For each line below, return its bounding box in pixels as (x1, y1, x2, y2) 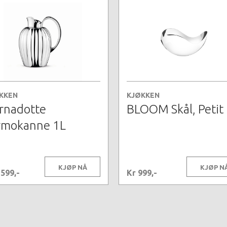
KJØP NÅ (58, 164, 87, 171)
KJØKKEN (127, 91, 160, 100)
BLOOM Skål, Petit (127, 102, 223, 117)
